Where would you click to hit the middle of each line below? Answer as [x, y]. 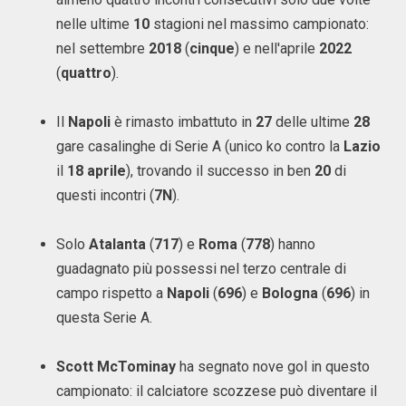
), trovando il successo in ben [220, 171]
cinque [212, 48]
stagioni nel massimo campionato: [259, 24]
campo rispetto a [111, 293]
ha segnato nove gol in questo [273, 367]
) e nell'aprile [277, 48]
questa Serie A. [104, 318]
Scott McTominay [116, 367]
